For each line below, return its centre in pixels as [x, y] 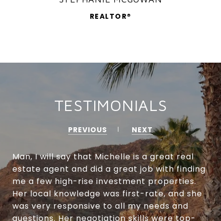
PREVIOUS [88, 129]
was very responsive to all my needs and [100, 206]
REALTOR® [110, 16]
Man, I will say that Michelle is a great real [103, 156]
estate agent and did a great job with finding [109, 169]
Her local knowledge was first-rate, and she [107, 193]
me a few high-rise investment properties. [104, 181]
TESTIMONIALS [110, 105]
